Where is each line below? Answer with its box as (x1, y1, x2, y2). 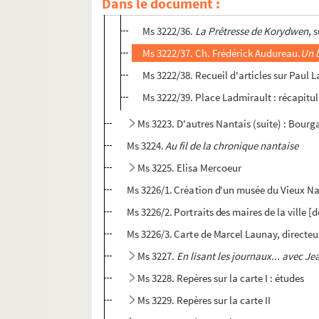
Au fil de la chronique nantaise (165, 139, 299, 153)
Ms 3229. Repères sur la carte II (137, 293, 273, 308)
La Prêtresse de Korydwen (195, 24, 309, 38)
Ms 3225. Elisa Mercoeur (137, 161, 242, 175)
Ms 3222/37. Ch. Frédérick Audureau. (142, 46, 301, 61)
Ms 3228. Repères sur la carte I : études (137, 271, 305, 286)
